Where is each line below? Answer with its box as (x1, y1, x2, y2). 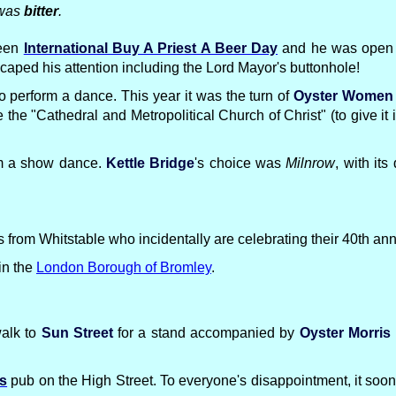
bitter (24, 4, 58, 19)
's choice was (194, 156, 286, 171)
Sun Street (41, 325, 113, 340)
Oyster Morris (299, 325, 392, 340)
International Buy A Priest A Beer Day (23, 41, 278, 56)
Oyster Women (293, 88, 394, 103)
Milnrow (286, 156, 336, 171)
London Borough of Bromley (36, 260, 211, 275)
